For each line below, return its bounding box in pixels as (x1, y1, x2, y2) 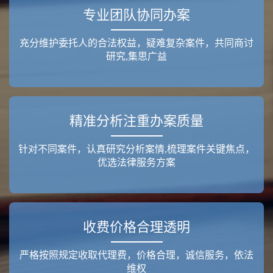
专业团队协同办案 (83, 7, 190, 23)
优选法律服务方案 (97, 157, 175, 168)
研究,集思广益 (106, 51, 167, 62)
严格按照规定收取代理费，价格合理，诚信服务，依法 (19, 250, 253, 260)
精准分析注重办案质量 (69, 113, 204, 129)
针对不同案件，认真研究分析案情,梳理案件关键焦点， (18, 144, 255, 154)
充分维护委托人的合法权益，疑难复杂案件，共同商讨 (19, 38, 253, 48)
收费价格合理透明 (83, 219, 190, 235)
